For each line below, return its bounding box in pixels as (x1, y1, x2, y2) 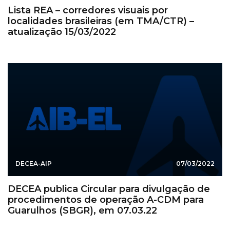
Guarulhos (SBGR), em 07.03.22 (8, 204, 157, 216)
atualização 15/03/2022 (8, 26, 116, 37)
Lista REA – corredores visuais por (8, 4, 168, 16)
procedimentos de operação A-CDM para (8, 194, 204, 205)
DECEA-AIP (15, 159, 52, 167)
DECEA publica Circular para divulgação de (8, 183, 210, 195)
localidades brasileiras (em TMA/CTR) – (8, 15, 194, 27)
